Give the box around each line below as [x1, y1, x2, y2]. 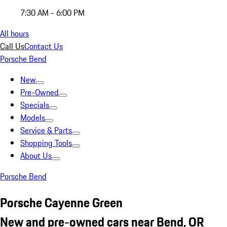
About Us [20, 149, 52, 162]
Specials [20, 99, 49, 111]
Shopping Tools [20, 137, 72, 149]
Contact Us [24, 40, 63, 52]
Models [20, 111, 45, 124]
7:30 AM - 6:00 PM [20, 7, 85, 19]
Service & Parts [20, 124, 72, 136]
